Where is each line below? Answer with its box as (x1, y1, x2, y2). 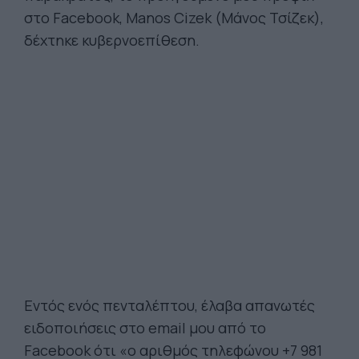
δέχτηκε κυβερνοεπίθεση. (24, 30, 200, 50)
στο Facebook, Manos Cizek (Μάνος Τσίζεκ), (24, 8, 324, 27)
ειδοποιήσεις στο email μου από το (24, 318, 266, 337)
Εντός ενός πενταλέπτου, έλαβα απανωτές (24, 296, 315, 315)
